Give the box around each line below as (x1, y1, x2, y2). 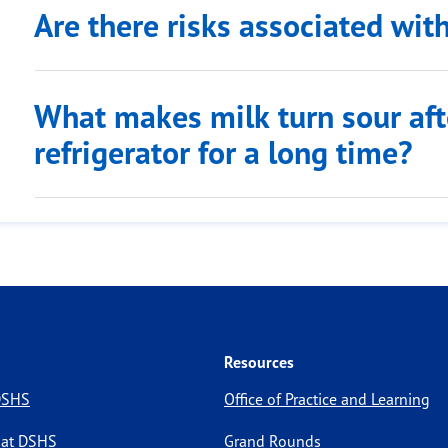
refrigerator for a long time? (33, 130, 413, 173)
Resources (224, 351, 294, 372)
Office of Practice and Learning (224, 388, 430, 409)
